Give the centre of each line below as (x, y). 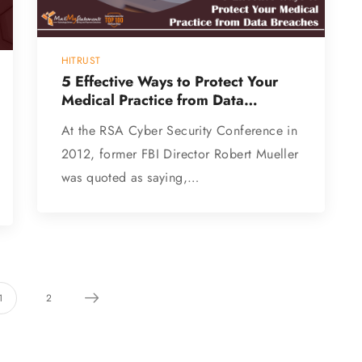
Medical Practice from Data (152, 100)
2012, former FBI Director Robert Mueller (180, 154)
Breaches (92, 118)
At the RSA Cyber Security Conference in (179, 130)
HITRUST (81, 60)
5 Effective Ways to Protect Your (169, 81)
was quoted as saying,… (130, 177)
